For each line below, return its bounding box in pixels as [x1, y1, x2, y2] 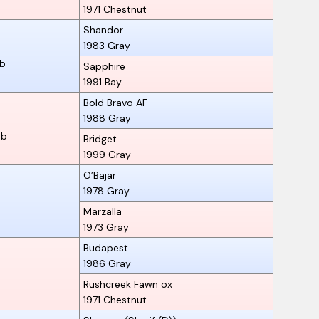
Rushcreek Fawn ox [83, 277, 172, 291]
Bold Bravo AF [83, 95, 147, 109]
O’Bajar [83, 168, 116, 182]
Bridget [83, 132, 117, 145]
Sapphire [83, 59, 125, 73]
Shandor [83, 23, 123, 36]
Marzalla [83, 204, 122, 218]
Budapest [83, 241, 128, 254]
